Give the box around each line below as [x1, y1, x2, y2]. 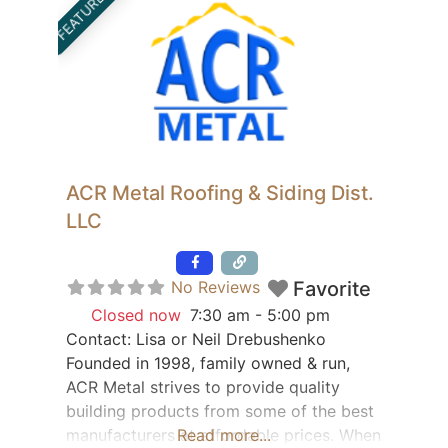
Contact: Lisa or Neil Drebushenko [66, 329, 326, 350]
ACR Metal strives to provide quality [66, 377, 340, 398]
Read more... [177, 425, 271, 446]
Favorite [293, 277, 371, 302]
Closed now [91, 305, 181, 326]
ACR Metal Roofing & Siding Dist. [66, 180, 374, 205]
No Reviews [171, 277, 260, 298]
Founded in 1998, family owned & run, [66, 353, 350, 374]
